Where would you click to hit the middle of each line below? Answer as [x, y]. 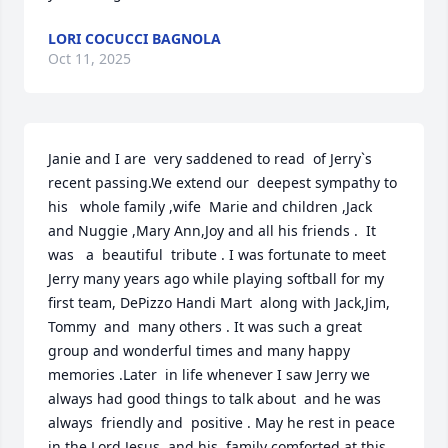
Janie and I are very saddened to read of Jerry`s [210, 158]
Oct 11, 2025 [89, 58]
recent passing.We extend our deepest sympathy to [222, 182]
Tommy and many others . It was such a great [205, 326]
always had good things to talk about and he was [214, 398]
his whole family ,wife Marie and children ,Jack [210, 206]
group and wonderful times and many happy [199, 350]
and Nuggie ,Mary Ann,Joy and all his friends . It [212, 230]
